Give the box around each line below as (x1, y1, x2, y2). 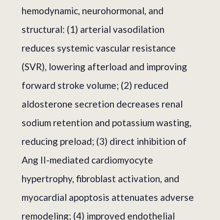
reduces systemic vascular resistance (22, 42, 176, 54)
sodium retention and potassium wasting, (22, 116, 192, 128)
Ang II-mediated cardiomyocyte (22, 154, 153, 165)
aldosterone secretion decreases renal (22, 98, 183, 110)
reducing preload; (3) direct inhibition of (22, 135, 187, 147)
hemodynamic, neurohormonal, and (22, 4, 164, 16)
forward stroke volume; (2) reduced (22, 79, 168, 91)
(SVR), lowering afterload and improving (22, 60, 187, 72)
